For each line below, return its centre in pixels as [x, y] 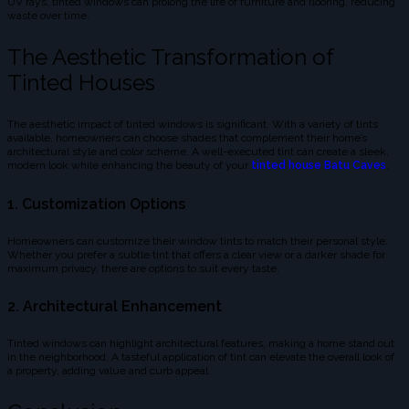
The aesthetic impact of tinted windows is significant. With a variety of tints [193, 125]
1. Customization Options [96, 204]
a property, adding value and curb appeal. [109, 371]
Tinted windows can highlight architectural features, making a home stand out [201, 344]
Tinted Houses [81, 83]
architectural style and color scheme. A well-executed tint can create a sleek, [198, 152]
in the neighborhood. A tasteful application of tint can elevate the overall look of [201, 357]
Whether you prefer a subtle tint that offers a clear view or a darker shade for [196, 254]
